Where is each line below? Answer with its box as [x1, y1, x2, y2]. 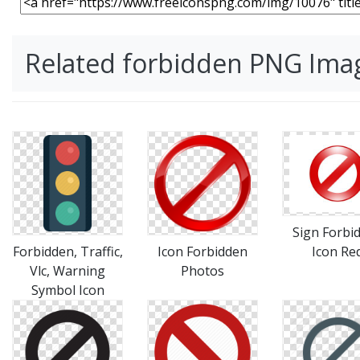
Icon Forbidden [157, 243, 247, 260]
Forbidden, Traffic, [12, 243, 123, 260]
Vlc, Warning [30, 262, 105, 280]
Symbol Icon [31, 281, 104, 299]
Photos [181, 262, 224, 280]
